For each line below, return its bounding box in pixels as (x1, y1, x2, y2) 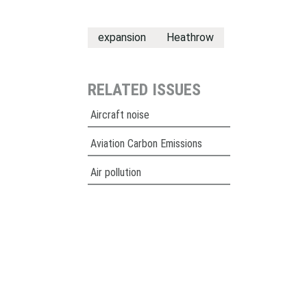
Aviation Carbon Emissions (90, 137, 202, 150)
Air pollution (90, 166, 141, 179)
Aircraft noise (90, 108, 149, 121)
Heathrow (166, 31, 214, 44)
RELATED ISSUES (87, 80, 201, 99)
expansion (97, 31, 146, 44)
